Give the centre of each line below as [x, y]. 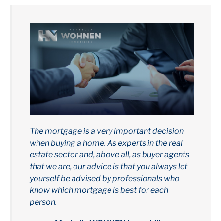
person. [43, 202]
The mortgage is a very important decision [107, 131]
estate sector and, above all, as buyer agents [110, 154]
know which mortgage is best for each [99, 190]
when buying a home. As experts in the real [106, 143]
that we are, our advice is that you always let [109, 166]
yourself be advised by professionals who [105, 178]
